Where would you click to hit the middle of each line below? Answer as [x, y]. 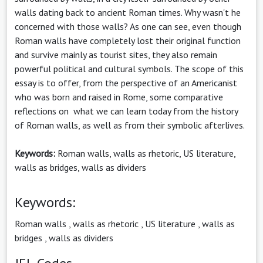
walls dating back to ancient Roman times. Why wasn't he [128, 12]
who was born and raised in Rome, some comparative [119, 97]
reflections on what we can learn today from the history [126, 111]
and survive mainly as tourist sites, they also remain [116, 54]
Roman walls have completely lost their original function [128, 40]
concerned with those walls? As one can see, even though [128, 26]
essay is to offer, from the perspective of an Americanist [126, 82]
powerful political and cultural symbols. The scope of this [129, 68]
